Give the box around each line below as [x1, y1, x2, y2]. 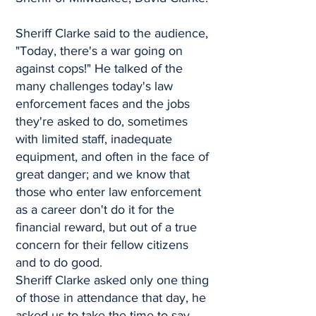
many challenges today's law [16, 79, 173, 93]
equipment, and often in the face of [16, 150, 209, 164]
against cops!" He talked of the [16, 61, 183, 75]
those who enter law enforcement [16, 185, 201, 199]
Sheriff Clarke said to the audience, [16, 26, 208, 40]
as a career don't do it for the [16, 202, 174, 217]
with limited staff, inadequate [16, 132, 172, 146]
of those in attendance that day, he [16, 291, 206, 305]
